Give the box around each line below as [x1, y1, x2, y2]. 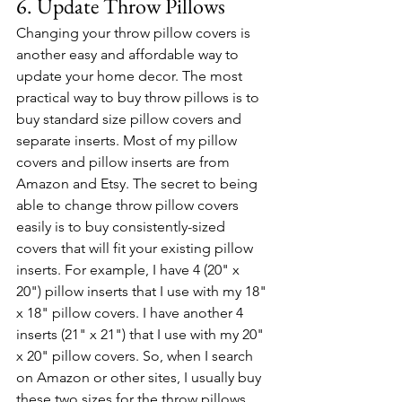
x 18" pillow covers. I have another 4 [16, 303, 247, 321]
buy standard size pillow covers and [16, 109, 245, 127]
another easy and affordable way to [16, 45, 242, 63]
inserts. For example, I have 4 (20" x [16, 260, 243, 278]
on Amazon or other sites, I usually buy [16, 368, 265, 386]
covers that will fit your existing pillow [16, 239, 257, 257]
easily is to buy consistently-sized [16, 217, 229, 235]
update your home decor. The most [16, 66, 246, 84]
